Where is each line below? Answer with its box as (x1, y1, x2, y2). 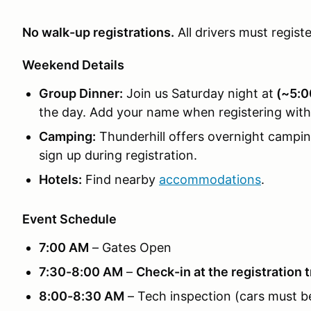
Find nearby (82, 172, 159, 187)
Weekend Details (22, 58, 124, 72)
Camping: (39, 129, 96, 144)
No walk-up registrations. (22, 25, 174, 40)
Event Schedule (22, 212, 117, 226)
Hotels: (39, 172, 82, 187)
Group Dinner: (39, 86, 123, 101)
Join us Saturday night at (123, 86, 274, 101)
